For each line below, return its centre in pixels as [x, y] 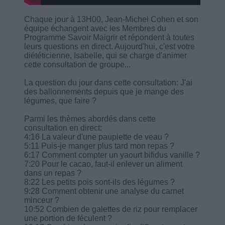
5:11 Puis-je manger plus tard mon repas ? [99, 146]
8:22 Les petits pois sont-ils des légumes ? [100, 182]
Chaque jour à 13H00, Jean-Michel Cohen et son [111, 19]
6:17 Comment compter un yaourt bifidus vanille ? [112, 155]
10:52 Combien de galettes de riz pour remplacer [111, 209]
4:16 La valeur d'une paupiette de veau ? [97, 137]
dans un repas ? [53, 173]
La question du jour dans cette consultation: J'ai [108, 82]
